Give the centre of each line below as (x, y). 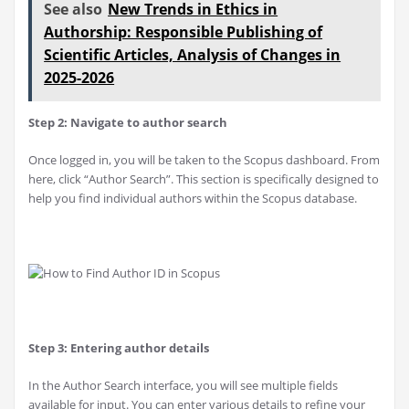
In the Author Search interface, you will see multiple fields (183, 385)
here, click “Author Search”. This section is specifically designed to (204, 178)
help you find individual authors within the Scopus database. (193, 198)
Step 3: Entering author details (119, 347)
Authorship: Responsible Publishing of (184, 31)
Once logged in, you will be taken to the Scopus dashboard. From (204, 159)
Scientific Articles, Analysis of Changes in (193, 54)
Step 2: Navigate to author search (128, 122)
